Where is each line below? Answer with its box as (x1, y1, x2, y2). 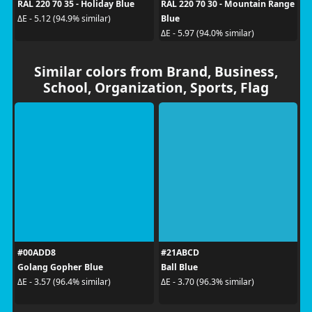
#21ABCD (161, 246, 199, 258)
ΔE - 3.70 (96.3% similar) (161, 276, 254, 288)
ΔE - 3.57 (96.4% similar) (17, 276, 111, 288)
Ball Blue (161, 260, 198, 273)
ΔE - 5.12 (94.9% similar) (17, 13, 111, 24)
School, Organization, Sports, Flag (43, 77, 269, 97)
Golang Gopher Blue (17, 260, 103, 273)
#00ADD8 (17, 246, 56, 258)
